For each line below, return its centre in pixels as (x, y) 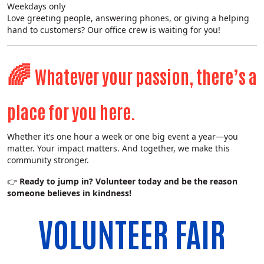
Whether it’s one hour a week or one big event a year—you (123, 137)
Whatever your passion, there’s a (146, 76)
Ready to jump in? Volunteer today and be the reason (128, 181)
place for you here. (71, 111)
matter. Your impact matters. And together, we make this (118, 148)
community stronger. (48, 160)
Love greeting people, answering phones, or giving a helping (128, 18)
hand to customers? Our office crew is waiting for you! (114, 30)
